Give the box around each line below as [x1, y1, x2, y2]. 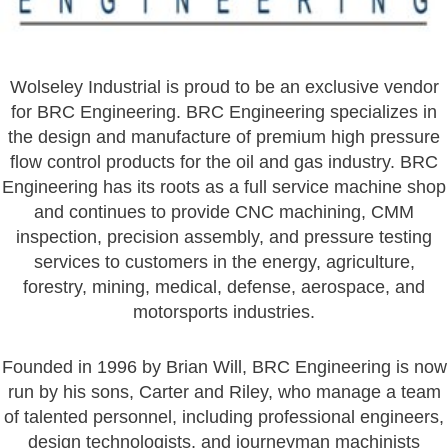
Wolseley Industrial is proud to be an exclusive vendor [9, 77, 439, 98]
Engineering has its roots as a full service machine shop [2, 177, 446, 198]
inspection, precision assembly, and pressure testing [16, 227, 432, 248]
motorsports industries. [133, 302, 315, 323]
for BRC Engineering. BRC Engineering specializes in [11, 102, 437, 123]
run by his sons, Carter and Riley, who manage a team [7, 382, 441, 403]
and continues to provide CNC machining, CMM [34, 202, 414, 223]
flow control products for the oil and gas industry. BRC [10, 152, 438, 173]
